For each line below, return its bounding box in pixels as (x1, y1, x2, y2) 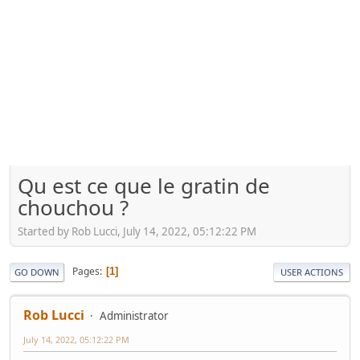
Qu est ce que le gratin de (18, 171, 270, 200)
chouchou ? (18, 193, 129, 222)
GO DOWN (14, 265, 59, 278)
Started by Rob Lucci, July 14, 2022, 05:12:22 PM (18, 223, 256, 239)
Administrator (100, 308, 169, 323)
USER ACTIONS (280, 265, 343, 278)
